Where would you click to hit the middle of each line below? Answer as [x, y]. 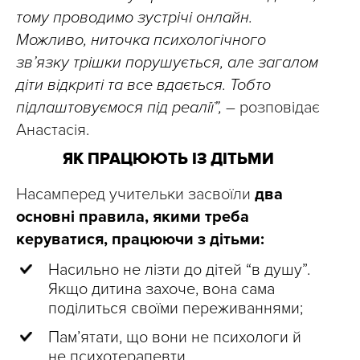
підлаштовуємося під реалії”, [121, 108]
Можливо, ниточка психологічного [141, 40]
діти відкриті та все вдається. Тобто [143, 85]
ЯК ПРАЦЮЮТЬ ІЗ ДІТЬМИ [168, 159]
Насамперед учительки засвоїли [135, 194]
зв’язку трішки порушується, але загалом [167, 63]
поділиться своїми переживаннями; [176, 309]
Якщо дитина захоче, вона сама [162, 289]
